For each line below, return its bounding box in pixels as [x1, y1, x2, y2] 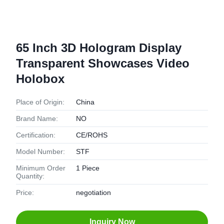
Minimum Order [16, 164, 65, 172]
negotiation [76, 188, 111, 196]
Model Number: [16, 147, 65, 155]
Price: [16, 188, 34, 196]
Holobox [16, 72, 64, 85]
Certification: [16, 131, 55, 139]
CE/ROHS [76, 131, 107, 139]
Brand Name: [16, 114, 58, 122]
